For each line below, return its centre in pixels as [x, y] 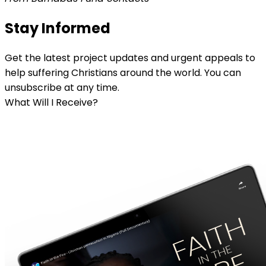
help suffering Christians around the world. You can [123, 73]
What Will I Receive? [51, 103]
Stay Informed [58, 28]
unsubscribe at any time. [62, 88]
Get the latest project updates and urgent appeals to [130, 58]
